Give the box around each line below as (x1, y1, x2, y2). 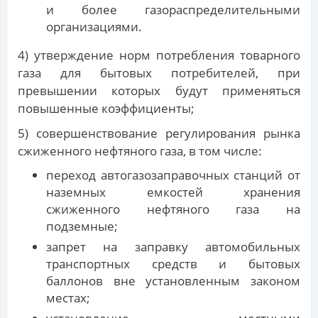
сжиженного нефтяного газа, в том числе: (18, 143, 262, 160)
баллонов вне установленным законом (46, 273, 300, 290)
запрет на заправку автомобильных (46, 238, 300, 256)
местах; (46, 290, 90, 307)
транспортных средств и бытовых (46, 256, 300, 273)
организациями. (46, 18, 142, 35)
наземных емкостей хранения (46, 184, 300, 201)
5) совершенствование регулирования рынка (18, 125, 300, 142)
